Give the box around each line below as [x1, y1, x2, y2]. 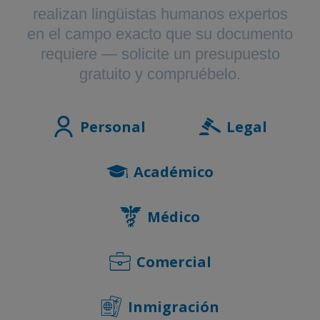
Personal [79, 116, 146, 136]
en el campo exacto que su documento [27, 24, 293, 43]
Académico [134, 161, 214, 181]
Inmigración [128, 296, 219, 316]
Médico [147, 206, 200, 226]
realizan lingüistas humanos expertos [32, 4, 288, 23]
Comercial [136, 251, 211, 271]
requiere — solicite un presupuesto [40, 44, 280, 63]
